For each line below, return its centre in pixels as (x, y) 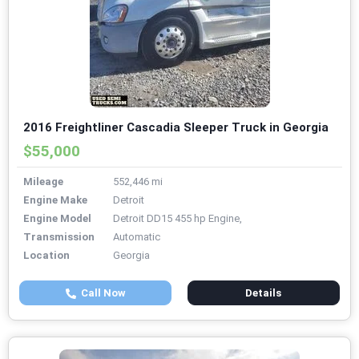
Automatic (137, 237)
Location (46, 256)
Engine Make (55, 200)
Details (264, 293)
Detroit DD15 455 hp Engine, (177, 219)
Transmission (59, 237)
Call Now (101, 293)
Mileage (43, 182)
